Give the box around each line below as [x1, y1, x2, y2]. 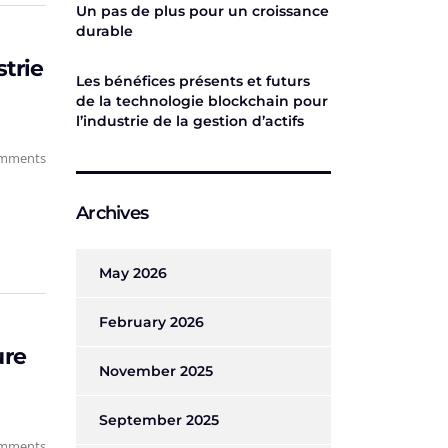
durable [76, 22, 133, 40]
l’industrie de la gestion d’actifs [76, 112, 304, 130]
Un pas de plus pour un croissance [76, 2, 329, 20]
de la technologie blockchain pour [76, 92, 328, 110]
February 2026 [99, 313, 204, 331]
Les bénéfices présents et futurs [76, 72, 310, 90]
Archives [76, 202, 149, 224]
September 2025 [99, 411, 219, 429]
